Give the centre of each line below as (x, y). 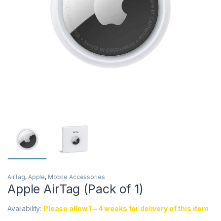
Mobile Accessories (76, 177)
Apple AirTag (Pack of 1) (75, 189)
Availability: (26, 209)
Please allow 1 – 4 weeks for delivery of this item (126, 209)
